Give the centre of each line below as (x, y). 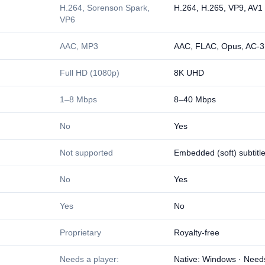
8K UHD (189, 73)
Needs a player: (89, 259)
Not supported (86, 153)
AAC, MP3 (79, 46)
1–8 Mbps (78, 99)
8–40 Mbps (195, 99)
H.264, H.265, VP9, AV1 (218, 8)
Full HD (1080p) (90, 73)
